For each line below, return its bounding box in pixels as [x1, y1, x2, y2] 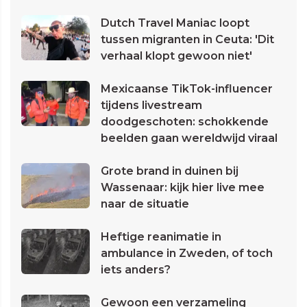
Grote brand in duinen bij [101, 164, 238, 178]
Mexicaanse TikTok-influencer [101, 82, 273, 96]
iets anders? [101, 263, 171, 277]
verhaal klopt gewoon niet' [101, 49, 252, 63]
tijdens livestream [101, 99, 202, 112]
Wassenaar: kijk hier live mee [101, 181, 265, 195]
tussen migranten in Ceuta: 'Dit [101, 33, 274, 47]
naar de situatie [101, 197, 189, 211]
